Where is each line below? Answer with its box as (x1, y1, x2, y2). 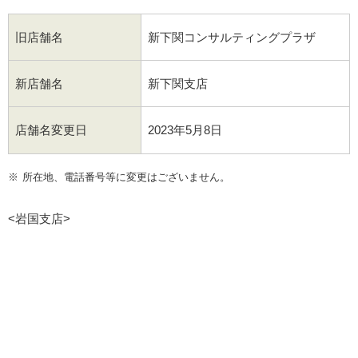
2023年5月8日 (147, 122, 222, 137)
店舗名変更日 (14, 122, 87, 137)
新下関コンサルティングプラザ (147, 30, 316, 44)
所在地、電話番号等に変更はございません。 (22, 170, 230, 183)
